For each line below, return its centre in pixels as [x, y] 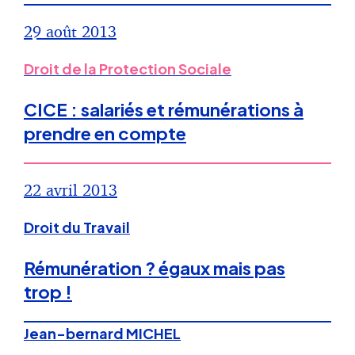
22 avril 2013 [71, 190]
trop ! [48, 292]
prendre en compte [105, 134]
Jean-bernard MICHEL [102, 334]
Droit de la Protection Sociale [128, 69]
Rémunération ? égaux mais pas [155, 268]
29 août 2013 [70, 32]
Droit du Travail [77, 227]
